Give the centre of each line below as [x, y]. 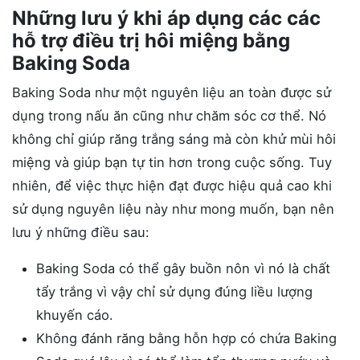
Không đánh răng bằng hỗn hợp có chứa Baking [186, 338]
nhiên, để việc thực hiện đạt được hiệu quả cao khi [172, 185]
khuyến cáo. [75, 315]
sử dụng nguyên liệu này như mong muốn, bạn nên [173, 209]
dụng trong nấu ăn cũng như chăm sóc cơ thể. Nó [169, 115]
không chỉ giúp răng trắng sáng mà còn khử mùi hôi [174, 139]
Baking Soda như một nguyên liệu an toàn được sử [172, 92]
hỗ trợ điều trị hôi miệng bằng [151, 40]
